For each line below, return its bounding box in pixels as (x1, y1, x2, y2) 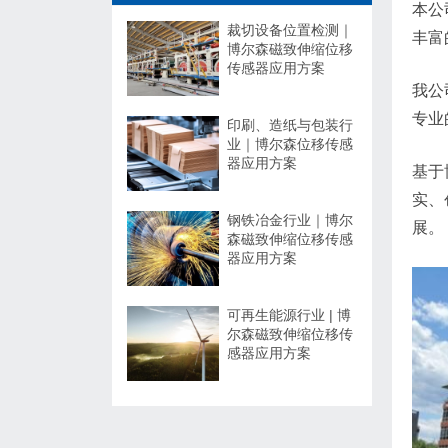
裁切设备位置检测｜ (227, 22, 353, 38)
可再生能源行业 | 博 (227, 307, 351, 323)
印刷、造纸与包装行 (227, 117, 353, 133)
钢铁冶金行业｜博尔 (227, 212, 353, 228)
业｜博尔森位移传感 (227, 136, 353, 152)
